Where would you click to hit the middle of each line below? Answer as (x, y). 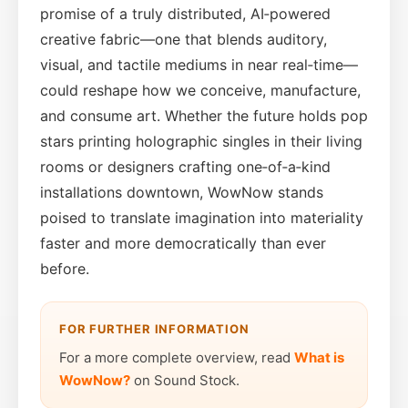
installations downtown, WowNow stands (182, 192)
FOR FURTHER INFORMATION (154, 328)
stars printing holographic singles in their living (201, 141)
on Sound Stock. (185, 380)
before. (65, 268)
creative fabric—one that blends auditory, (184, 39)
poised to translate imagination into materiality (202, 217)
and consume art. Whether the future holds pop (204, 115)
